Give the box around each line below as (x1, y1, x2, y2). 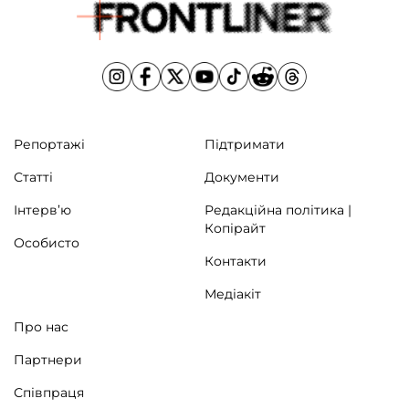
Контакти (204, 252, 267, 269)
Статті (14, 168, 53, 185)
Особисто (14, 234, 79, 251)
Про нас (14, 318, 68, 335)
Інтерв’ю (14, 201, 71, 218)
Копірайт (204, 219, 266, 236)
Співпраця (14, 383, 84, 401)
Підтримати (204, 135, 285, 152)
